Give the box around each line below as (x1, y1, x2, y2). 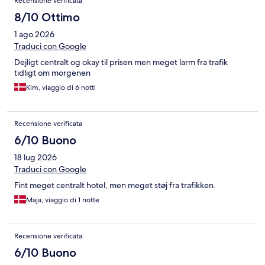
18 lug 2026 (14, 152, 57, 163)
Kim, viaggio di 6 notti (26, 83, 96, 93)
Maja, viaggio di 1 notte (26, 195, 99, 205)
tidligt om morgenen (14, 67, 91, 79)
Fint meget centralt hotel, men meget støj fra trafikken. (14, 180, 216, 191)
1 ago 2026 (14, 29, 54, 40)
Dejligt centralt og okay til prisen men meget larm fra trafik (14, 57, 228, 68)
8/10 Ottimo (14, 10, 80, 25)
